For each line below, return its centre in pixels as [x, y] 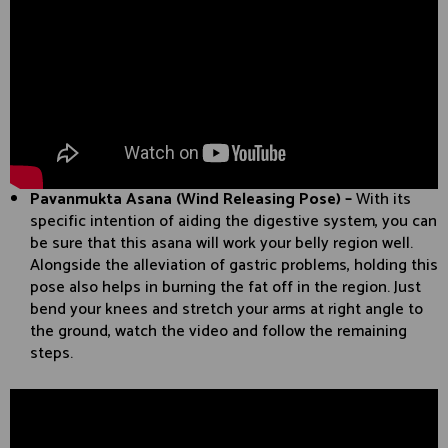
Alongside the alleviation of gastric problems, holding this [234, 266]
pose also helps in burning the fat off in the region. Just [225, 288]
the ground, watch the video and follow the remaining [218, 332]
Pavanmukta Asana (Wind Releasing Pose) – [193, 200]
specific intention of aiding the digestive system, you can [233, 222]
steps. [51, 354]
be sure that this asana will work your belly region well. [221, 244]
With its [383, 200]
